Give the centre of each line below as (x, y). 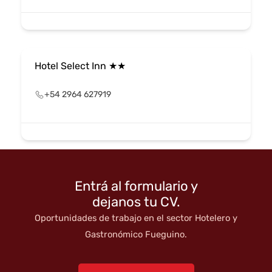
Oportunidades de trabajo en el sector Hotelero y (136, 218)
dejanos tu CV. (136, 202)
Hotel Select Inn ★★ (80, 66)
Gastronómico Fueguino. (136, 234)
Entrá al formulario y (136, 186)
